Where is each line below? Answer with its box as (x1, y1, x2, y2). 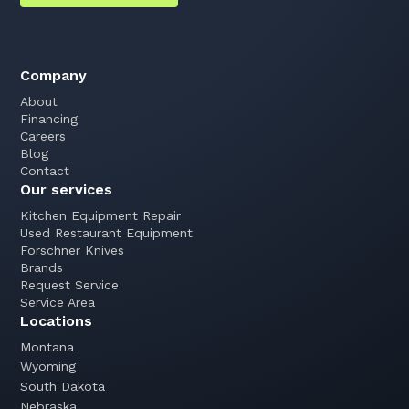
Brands (20, 260, 64, 276)
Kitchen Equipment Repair (20, 208, 182, 224)
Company (20, 67, 88, 85)
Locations (20, 312, 93, 330)
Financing (20, 111, 79, 127)
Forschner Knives (20, 243, 125, 258)
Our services (20, 181, 113, 199)
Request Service (20, 278, 120, 293)
